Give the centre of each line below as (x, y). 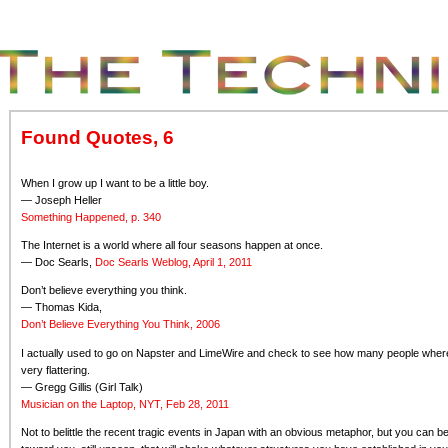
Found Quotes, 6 (97, 137)
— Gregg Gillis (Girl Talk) (82, 386)
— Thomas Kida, (61, 307)
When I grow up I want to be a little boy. (115, 182)
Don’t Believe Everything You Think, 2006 (120, 324)
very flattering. (55, 369)
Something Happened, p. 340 (91, 216)
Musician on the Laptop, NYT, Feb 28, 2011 (125, 403)
